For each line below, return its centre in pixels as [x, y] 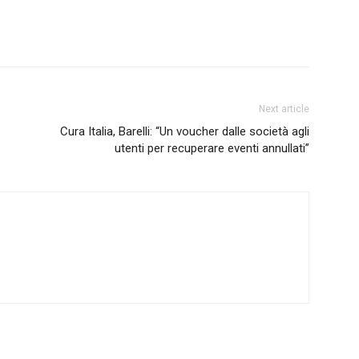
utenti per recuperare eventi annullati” [212, 148]
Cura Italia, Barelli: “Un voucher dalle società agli [185, 131]
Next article [284, 109]
